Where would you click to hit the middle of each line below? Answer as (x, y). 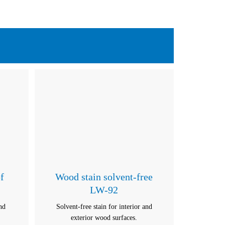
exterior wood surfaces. (104, 218)
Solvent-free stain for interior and (104, 207)
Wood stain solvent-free (104, 177)
